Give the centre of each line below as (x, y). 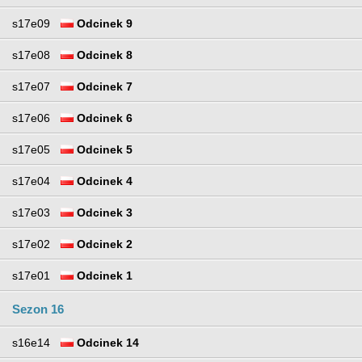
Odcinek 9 (103, 23)
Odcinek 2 (103, 244)
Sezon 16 (38, 309)
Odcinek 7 (103, 86)
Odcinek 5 (103, 149)
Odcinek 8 (103, 55)
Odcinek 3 (103, 212)
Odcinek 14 (106, 342)
